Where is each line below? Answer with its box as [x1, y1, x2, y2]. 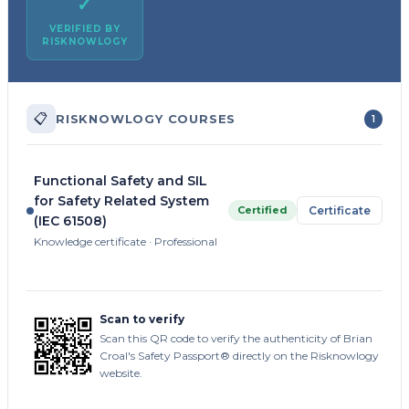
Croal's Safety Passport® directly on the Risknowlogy [100, 349, 379, 363]
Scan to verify [100, 312, 184, 327]
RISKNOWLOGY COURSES [56, 111, 236, 127]
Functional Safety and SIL [34, 173, 207, 190]
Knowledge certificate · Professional [34, 235, 217, 249]
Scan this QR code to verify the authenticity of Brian [100, 331, 372, 346]
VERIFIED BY [49, 23, 121, 36]
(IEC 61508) [34, 213, 107, 230]
